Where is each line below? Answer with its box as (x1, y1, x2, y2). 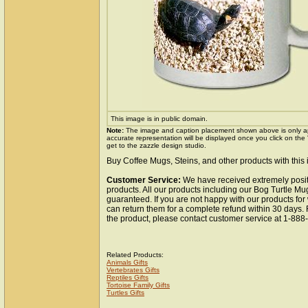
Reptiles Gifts (107, 274, 148, 281)
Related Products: (107, 251, 164, 258)
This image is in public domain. (111, 115, 208, 122)
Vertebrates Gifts (107, 266, 159, 274)
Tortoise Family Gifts (107, 281, 170, 289)
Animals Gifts (107, 258, 148, 266)
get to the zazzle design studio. (107, 142, 206, 149)
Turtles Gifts (107, 289, 144, 296)
